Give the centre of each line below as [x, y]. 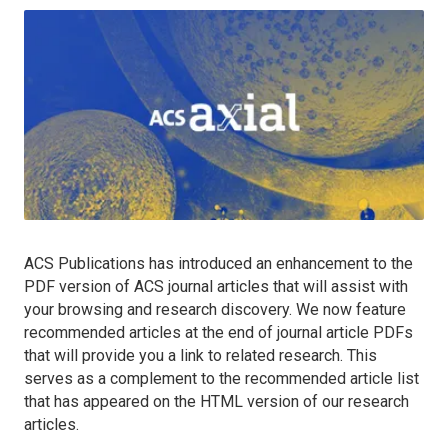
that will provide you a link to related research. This [200, 355]
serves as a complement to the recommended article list [221, 378]
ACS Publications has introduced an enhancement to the [218, 263]
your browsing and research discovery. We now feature [215, 309]
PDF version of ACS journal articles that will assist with [216, 286]
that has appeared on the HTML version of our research [216, 401]
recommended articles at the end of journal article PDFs [218, 332]
